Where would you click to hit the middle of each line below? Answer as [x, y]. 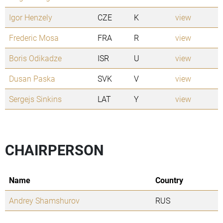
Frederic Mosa [34, 38]
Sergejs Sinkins [35, 99]
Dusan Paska [32, 79]
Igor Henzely [31, 17]
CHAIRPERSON [54, 150]
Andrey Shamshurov [44, 201]
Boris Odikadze [35, 58]
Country [169, 180]
